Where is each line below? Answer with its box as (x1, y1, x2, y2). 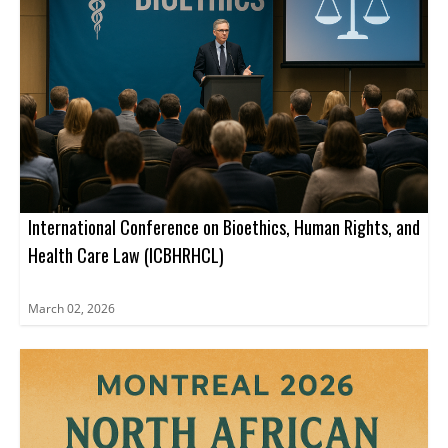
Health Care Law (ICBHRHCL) (28, 242, 224, 269)
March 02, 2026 (28, 300, 115, 318)
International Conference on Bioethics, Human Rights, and (28, 214, 420, 241)
